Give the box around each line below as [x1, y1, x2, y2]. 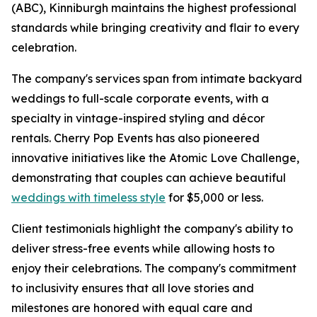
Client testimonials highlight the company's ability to [11, 221, 293, 236]
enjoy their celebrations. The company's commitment [11, 261, 296, 275]
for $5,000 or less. [166, 190, 263, 204]
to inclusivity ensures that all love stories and [11, 281, 254, 295]
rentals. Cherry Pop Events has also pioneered [11, 131, 260, 145]
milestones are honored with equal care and [11, 301, 253, 315]
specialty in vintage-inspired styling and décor [11, 111, 265, 125]
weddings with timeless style [11, 190, 166, 204]
